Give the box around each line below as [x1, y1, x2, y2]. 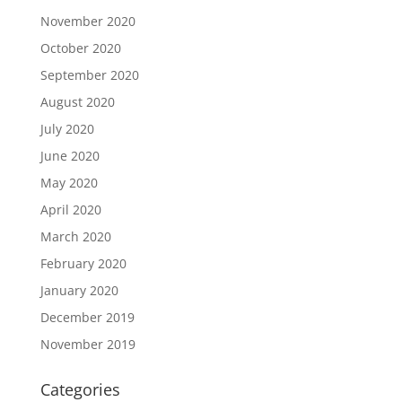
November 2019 [39, 335, 135, 353]
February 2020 [39, 254, 127, 272]
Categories [39, 378, 120, 400]
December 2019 [39, 308, 135, 326]
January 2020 [39, 281, 118, 299]
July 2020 [39, 119, 94, 137]
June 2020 [39, 146, 100, 164]
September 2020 [39, 66, 139, 83]
